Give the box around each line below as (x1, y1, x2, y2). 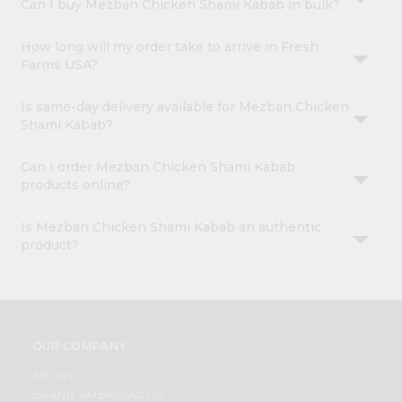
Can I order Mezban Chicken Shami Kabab (21, 159, 296, 176)
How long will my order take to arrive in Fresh (21, 39, 319, 56)
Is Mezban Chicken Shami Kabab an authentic (21, 219, 322, 236)
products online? (21, 177, 131, 194)
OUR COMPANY (31, 338, 127, 354)
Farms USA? (21, 57, 99, 74)
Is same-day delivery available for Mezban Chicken (21, 99, 350, 116)
